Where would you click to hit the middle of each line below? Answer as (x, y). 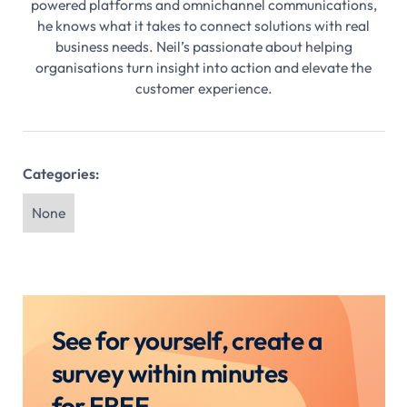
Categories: (60, 173)
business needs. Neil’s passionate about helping (203, 46)
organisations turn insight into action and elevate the (203, 67)
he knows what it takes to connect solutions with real (203, 25)
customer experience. (203, 88)
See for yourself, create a (186, 341)
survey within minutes (169, 373)
